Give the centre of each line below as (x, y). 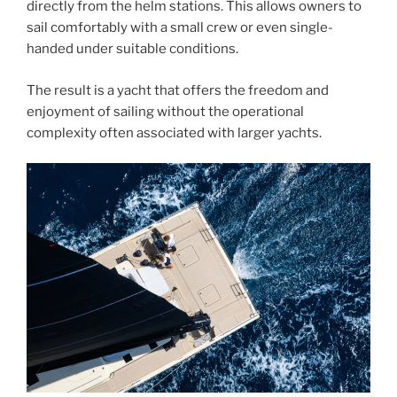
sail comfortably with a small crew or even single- (180, 28)
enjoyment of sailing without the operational (165, 111)
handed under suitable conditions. (132, 49)
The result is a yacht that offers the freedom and (178, 90)
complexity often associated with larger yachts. (174, 132)
